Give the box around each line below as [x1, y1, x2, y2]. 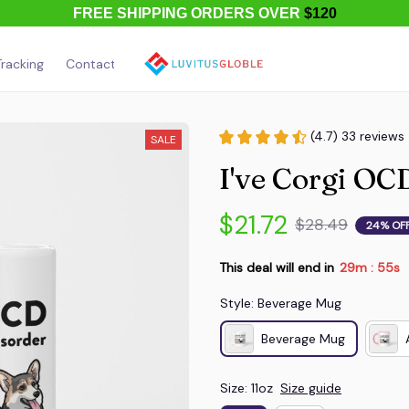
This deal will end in [219, 258, 334, 276]
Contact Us [66, 55, 134, 72]
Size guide [280, 380, 341, 396]
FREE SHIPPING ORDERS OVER [72, 5, 304, 21]
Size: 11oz [220, 380, 273, 396]
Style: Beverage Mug [220, 295, 341, 311]
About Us [156, 55, 212, 72]
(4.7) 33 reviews [310, 128, 404, 144]
